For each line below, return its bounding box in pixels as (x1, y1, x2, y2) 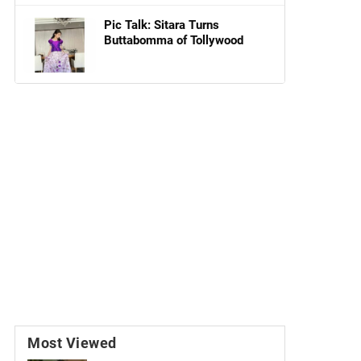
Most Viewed (27, 334, 117, 351)
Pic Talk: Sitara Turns (104, 18, 219, 32)
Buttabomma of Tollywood (104, 33, 243, 48)
